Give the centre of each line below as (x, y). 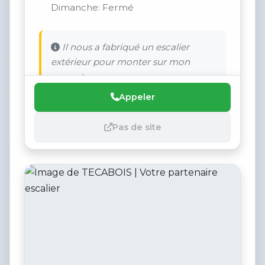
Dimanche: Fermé (92, 8)
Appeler (137, 97)
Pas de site (137, 127)
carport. (68, 76)
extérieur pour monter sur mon (120, 62)
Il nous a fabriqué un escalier (125, 47)
